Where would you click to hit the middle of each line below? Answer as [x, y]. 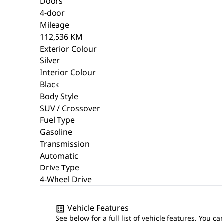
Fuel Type [57, 120]
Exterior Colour [68, 49]
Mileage [55, 25]
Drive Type [59, 168]
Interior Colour [68, 73]
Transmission [65, 144]
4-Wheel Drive [66, 180]
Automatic [59, 156]
